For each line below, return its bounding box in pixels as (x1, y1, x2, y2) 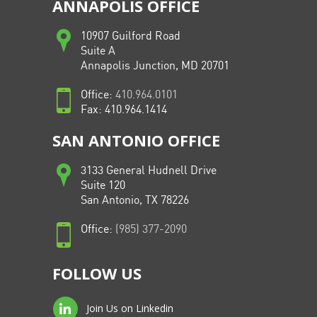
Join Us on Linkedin (83, 301, 173, 315)
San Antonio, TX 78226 (81, 195, 189, 207)
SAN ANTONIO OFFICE (52, 129, 220, 151)
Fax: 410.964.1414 (81, 104, 167, 116)
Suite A (81, 45, 115, 57)
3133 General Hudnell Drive (81, 165, 217, 177)
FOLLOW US (52, 263, 142, 284)
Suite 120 (81, 180, 125, 192)
